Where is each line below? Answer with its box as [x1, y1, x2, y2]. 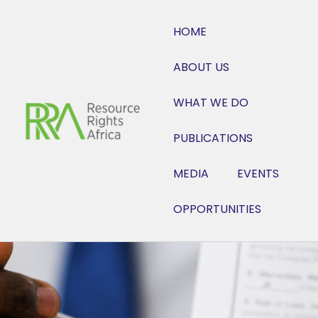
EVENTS [237, 165, 279, 182]
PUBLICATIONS [173, 130, 253, 146]
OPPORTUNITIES [173, 201, 261, 217]
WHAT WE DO [173, 94, 248, 111]
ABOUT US [173, 59, 229, 75]
